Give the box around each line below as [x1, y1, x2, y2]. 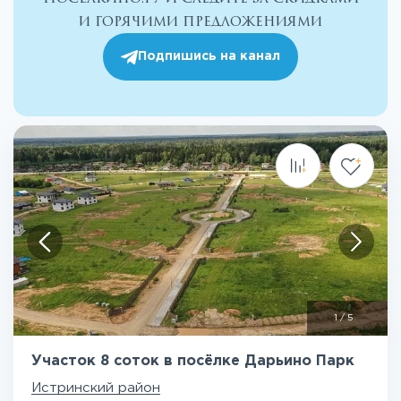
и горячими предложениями [79, 11, 322, 32]
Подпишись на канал [138, 51, 280, 62]
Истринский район [31, 382, 160, 394]
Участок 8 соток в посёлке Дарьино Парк [31, 354, 354, 368]
